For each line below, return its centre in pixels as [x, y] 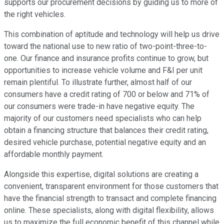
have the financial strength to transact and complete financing [110, 198]
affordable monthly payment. [54, 154]
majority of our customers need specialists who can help [103, 118]
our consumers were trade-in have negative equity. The [99, 106]
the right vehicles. [35, 14]
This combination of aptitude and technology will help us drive [112, 34]
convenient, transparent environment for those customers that [111, 186]
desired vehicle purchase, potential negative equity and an [105, 142]
